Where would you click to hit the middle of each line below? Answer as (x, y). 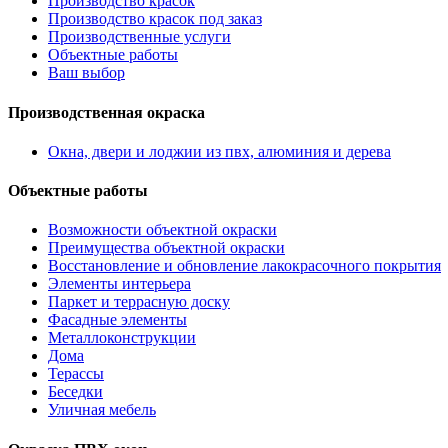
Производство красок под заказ (155, 19)
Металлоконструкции (122, 338)
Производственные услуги (139, 37)
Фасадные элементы (117, 320)
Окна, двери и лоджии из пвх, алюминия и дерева (219, 151)
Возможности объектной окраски (162, 230)
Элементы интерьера (119, 284)
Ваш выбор (86, 73)
